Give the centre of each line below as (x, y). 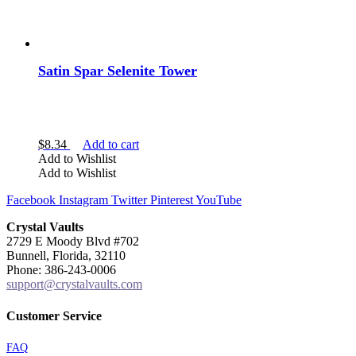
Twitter (129, 200)
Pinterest (172, 200)
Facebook (31, 200)
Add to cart (111, 145)
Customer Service (54, 315)
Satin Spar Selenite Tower (118, 70)
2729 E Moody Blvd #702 (73, 242)
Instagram (83, 200)
